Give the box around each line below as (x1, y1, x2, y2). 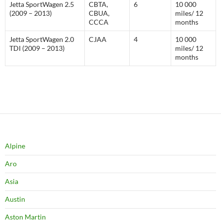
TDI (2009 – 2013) (9, 44, 65, 52)
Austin (5, 195, 25, 203)
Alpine (5, 142, 25, 150)
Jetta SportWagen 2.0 (9, 35, 74, 43)
